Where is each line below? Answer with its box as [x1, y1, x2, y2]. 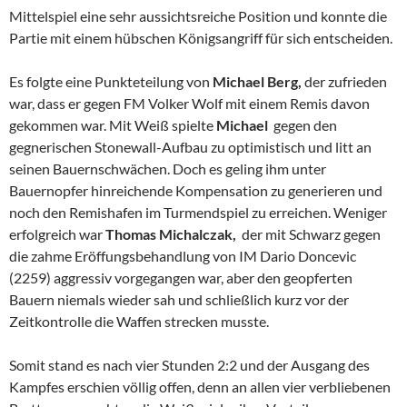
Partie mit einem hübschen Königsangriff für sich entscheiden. [9, 28, 392, 46]
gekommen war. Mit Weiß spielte [9, 115, 216, 134]
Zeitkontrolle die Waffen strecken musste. [9, 312, 269, 330]
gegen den [271, 115, 337, 134]
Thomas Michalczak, [105, 224, 239, 243]
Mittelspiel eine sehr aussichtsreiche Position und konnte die [9, 6, 387, 25]
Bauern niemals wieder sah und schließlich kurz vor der [9, 290, 349, 308]
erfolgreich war [9, 224, 105, 243]
